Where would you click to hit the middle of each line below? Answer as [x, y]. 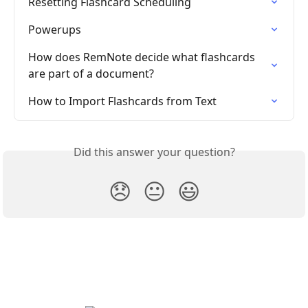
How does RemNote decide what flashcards [143, 57]
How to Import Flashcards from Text [122, 101]
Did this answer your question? [154, 152]
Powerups [55, 29]
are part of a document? [91, 73]
